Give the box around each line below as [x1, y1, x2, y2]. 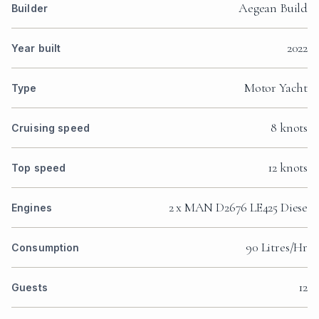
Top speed [11, 162, 66, 174]
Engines [11, 202, 52, 214]
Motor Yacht [244, 80, 308, 96]
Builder [11, 2, 48, 15]
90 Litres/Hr [246, 239, 308, 256]
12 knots [268, 159, 308, 176]
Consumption [11, 241, 80, 254]
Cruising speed [11, 122, 90, 135]
